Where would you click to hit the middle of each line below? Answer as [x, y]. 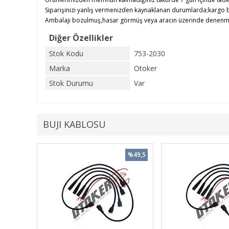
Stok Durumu [71, 83]
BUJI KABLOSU [74, 124]
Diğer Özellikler [81, 38]
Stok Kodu [66, 53]
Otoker [145, 68]
